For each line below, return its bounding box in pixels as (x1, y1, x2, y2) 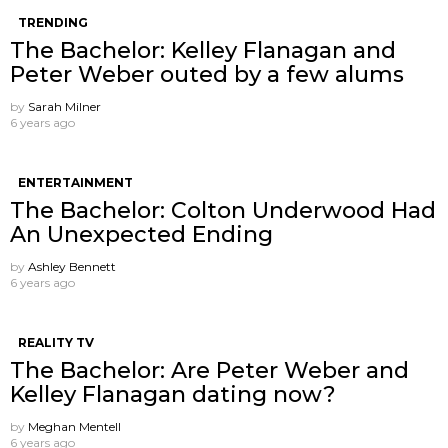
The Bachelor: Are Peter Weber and (10, 356, 409, 384)
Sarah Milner (28, 98, 101, 114)
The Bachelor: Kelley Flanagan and (10, 36, 396, 64)
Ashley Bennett (28, 258, 116, 274)
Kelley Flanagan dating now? (10, 380, 336, 408)
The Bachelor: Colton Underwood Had (10, 196, 436, 224)
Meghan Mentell (28, 418, 121, 434)
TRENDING (18, 14, 88, 30)
